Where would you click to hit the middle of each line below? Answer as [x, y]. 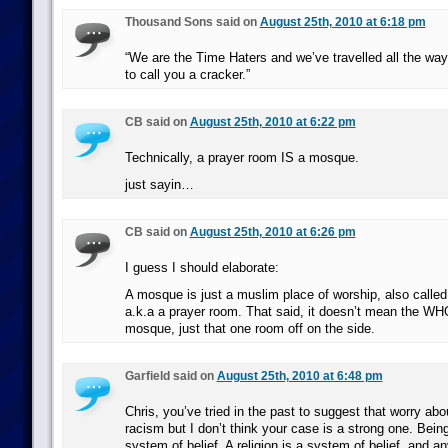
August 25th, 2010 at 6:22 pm [272, 122]
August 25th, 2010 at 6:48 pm [299, 376]
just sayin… [159, 184]
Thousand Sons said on [192, 22]
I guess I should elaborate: [201, 267]
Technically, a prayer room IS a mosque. [241, 157]
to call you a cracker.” [187, 74]
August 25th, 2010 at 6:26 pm [272, 232]
